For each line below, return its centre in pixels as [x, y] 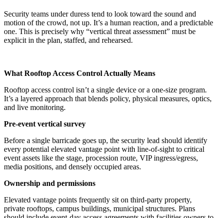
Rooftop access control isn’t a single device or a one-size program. [105, 90]
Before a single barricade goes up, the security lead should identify [106, 140]
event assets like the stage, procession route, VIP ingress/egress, [101, 158]
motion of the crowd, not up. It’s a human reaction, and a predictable [109, 22]
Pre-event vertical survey [45, 124]
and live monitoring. [35, 107]
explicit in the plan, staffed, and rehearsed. [68, 40]
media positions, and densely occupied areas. [73, 166]
